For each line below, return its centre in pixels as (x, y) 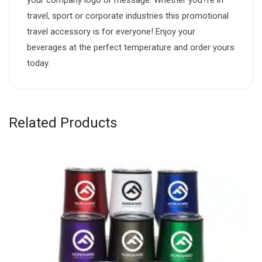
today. (38, 63)
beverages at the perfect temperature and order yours (131, 47)
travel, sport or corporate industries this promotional (128, 15)
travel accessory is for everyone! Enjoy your (111, 31)
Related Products (63, 123)
